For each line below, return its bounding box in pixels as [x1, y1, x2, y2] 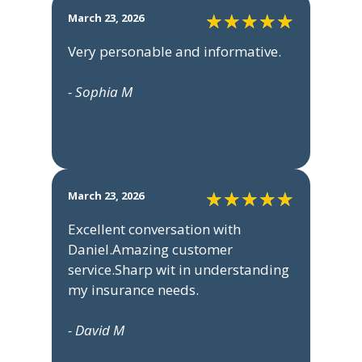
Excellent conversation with [68, 220, 241, 239]
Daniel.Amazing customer [68, 240, 233, 259]
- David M [68, 321, 124, 340]
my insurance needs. [68, 280, 199, 300]
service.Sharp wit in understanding [68, 260, 289, 280]
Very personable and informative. [68, 42, 281, 61]
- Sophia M [68, 82, 133, 102]
